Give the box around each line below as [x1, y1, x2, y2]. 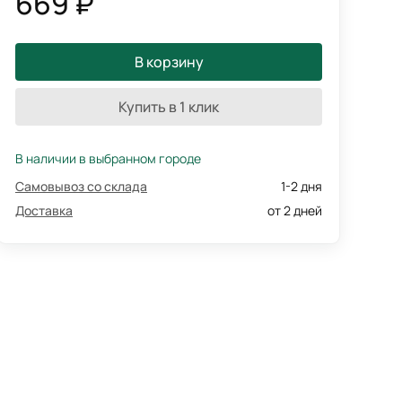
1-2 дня [281, 178, 322, 195]
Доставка [15, 202, 73, 219]
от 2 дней [267, 202, 322, 219]
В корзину [134, 52, 204, 72]
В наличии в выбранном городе [15, 150, 201, 167]
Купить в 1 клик [118, 97, 219, 117]
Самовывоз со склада [15, 178, 147, 195]
